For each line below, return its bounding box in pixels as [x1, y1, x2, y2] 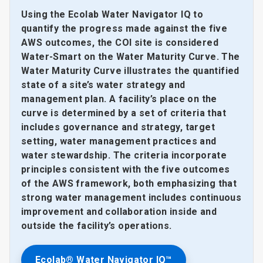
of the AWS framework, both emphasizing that [21, 178, 237, 190]
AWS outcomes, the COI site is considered [21, 37, 218, 49]
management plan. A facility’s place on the [21, 93, 217, 105]
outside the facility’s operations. [21, 220, 172, 232]
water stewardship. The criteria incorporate [21, 150, 227, 161]
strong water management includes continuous [21, 192, 242, 204]
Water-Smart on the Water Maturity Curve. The [21, 51, 240, 63]
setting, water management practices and [21, 136, 217, 147]
